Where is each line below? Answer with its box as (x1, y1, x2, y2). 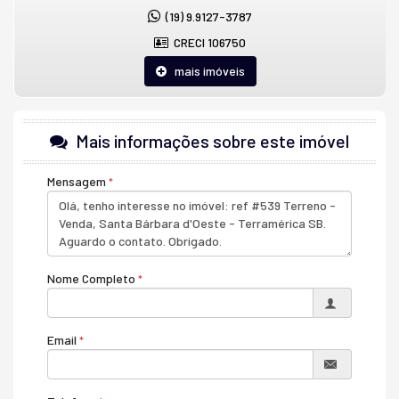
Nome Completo (47, 271, 135, 286)
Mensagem (47, 174, 106, 189)
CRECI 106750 (168, 35, 246, 50)
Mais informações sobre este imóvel (72, 130, 349, 151)
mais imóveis (166, 63, 245, 78)
